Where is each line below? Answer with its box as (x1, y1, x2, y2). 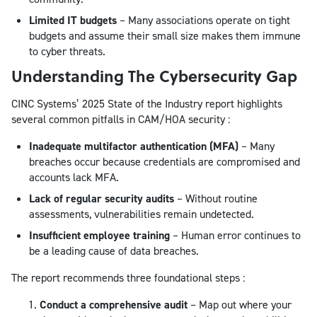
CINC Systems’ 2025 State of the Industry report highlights (11, 96, 282, 111)
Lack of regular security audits (29, 190, 177, 206)
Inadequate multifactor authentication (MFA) (29, 138, 238, 154)
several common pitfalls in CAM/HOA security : (11, 111, 230, 127)
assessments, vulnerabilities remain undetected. (29, 206, 254, 221)
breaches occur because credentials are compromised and (29, 154, 300, 169)
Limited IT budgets (29, 12, 117, 28)
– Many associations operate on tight (117, 12, 290, 28)
